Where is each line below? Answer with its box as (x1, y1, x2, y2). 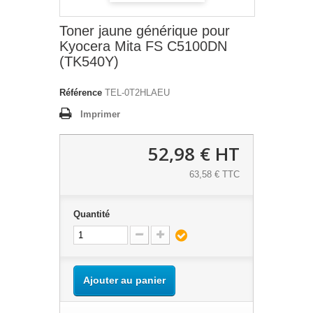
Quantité (73, 209, 110, 220)
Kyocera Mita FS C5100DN (59, 38, 227, 54)
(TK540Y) (59, 54, 119, 70)
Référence (59, 87, 102, 99)
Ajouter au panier (83, 275, 166, 286)
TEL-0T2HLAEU (105, 87, 170, 99)
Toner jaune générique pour (59, 23, 230, 39)
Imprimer (80, 109, 120, 120)
